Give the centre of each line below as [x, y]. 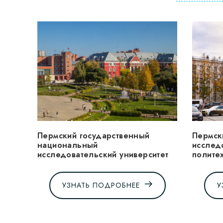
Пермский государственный [94, 135]
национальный [68, 145]
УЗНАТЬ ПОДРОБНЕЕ [101, 185]
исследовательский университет [103, 154]
